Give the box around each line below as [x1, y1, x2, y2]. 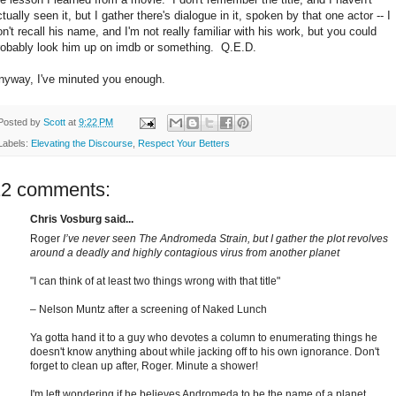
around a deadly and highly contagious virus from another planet [30, 247, 339, 260]
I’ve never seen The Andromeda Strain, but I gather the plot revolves [63, 232, 388, 246]
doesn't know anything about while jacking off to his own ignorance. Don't [30, 346, 379, 359]
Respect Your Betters [138, 138, 230, 149]
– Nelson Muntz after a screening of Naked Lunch [30, 303, 267, 316]
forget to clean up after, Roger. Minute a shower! [30, 360, 258, 373]
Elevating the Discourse [31, 138, 133, 149]
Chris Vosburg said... [30, 213, 133, 226]
